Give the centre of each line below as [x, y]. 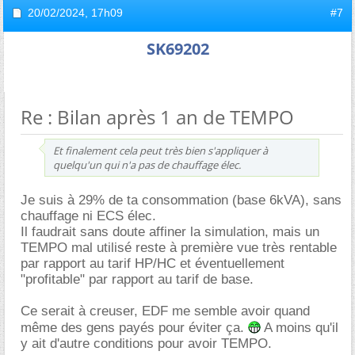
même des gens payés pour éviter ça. [134, 327]
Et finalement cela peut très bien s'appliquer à [160, 150]
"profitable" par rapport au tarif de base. [137, 279]
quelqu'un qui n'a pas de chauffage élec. [147, 164]
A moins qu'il [300, 327]
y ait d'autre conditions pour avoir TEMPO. [146, 343]
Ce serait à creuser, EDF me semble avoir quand [165, 311]
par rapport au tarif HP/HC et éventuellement [153, 263]
